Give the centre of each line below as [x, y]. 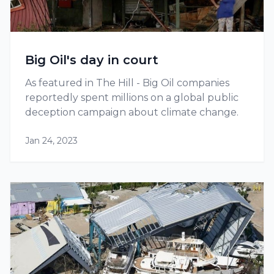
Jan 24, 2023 [51, 141]
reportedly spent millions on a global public [132, 98]
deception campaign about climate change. [132, 112]
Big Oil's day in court [92, 60]
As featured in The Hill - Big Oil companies [127, 83]
